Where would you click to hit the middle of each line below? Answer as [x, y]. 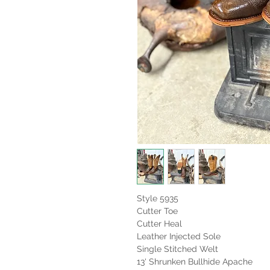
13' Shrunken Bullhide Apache [195, 262]
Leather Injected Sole [179, 237]
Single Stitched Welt [177, 249]
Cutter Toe [157, 211]
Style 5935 [158, 199]
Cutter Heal [159, 224]
